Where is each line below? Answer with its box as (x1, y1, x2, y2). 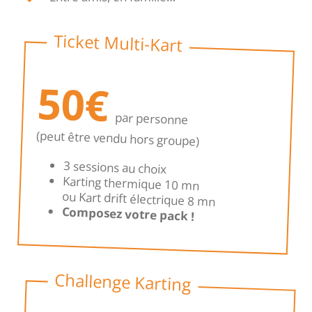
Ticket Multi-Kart (53, 29, 183, 56)
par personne (115, 109, 189, 128)
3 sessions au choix (63, 157, 167, 178)
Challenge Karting (54, 267, 192, 295)
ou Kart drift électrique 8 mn (62, 188, 216, 210)
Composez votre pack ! (61, 203, 195, 224)
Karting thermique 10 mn (62, 173, 200, 194)
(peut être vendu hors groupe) (36, 127, 200, 149)
